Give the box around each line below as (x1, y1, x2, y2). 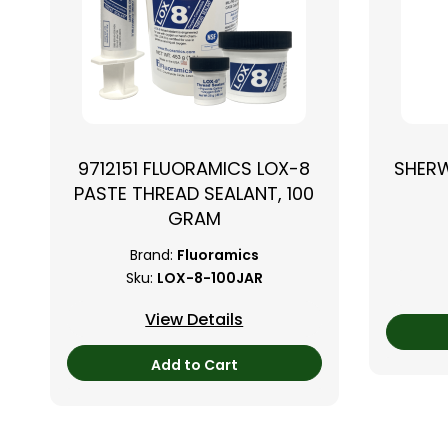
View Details (145, 308, 244, 331)
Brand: (129, 245, 173, 266)
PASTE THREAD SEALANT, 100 (74, 181, 315, 206)
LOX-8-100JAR (156, 268, 263, 289)
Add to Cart (150, 355, 238, 375)
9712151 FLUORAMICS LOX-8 (78, 156, 311, 181)
